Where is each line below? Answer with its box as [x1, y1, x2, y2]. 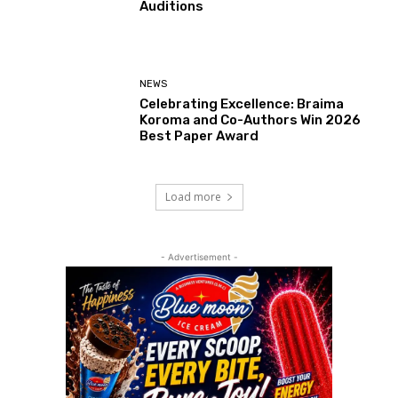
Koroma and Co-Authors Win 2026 [139, 112, 362, 129]
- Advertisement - [160, 251, 238, 262]
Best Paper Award [139, 128, 259, 145]
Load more [164, 188, 221, 204]
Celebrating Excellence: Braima [139, 96, 345, 113]
